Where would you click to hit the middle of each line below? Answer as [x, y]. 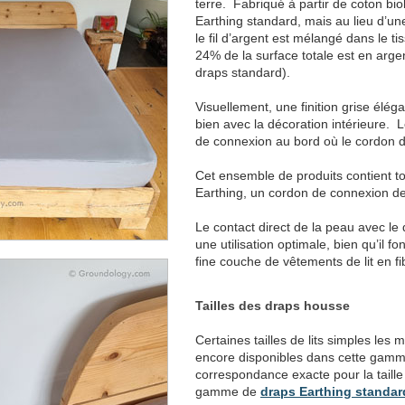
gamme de [228, 392]
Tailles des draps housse [273, 306]
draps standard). [243, 73]
